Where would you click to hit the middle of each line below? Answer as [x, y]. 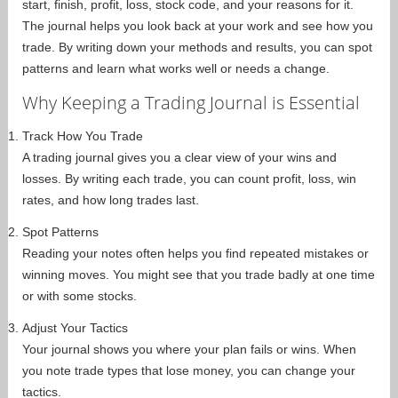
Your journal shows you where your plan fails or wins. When [189, 349]
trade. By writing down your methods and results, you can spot [197, 47]
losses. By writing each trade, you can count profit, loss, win [189, 178]
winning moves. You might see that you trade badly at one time [199, 274]
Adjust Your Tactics [75, 327]
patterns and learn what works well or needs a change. [176, 68]
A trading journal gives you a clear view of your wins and [179, 157]
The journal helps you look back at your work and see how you [198, 25]
